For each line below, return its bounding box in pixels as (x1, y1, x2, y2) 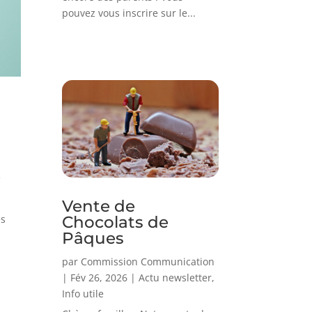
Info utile (62, 286, 104, 300)
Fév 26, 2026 (70, 270, 128, 284)
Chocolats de (62, 212, 169, 232)
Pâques (62, 228, 125, 248)
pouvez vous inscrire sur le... (62, 6, 196, 19)
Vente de (62, 196, 136, 216)
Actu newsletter (139, 270, 212, 284)
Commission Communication (81, 254, 215, 268)
